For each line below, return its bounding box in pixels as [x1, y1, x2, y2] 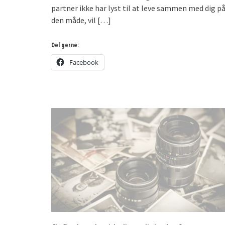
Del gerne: [51, 41, 79, 49]
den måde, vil [51, 15, 96, 25]
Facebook [69, 57, 98, 67]
